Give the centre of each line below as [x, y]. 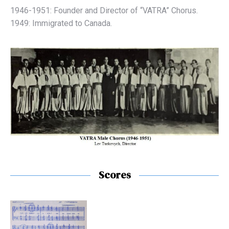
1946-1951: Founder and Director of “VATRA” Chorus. [104, 10]
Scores [114, 175]
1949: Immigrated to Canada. [61, 23]
